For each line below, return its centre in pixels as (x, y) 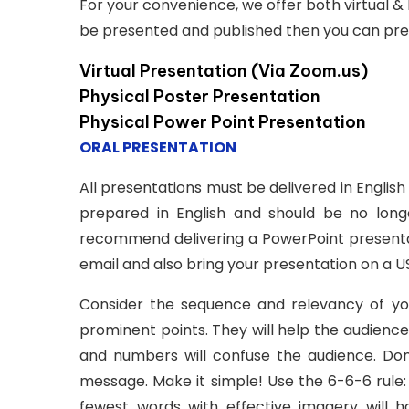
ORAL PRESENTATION (158, 147)
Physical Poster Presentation (200, 96)
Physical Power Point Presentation (223, 121)
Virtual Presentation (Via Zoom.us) (224, 70)
